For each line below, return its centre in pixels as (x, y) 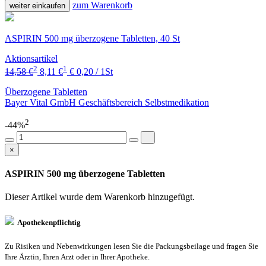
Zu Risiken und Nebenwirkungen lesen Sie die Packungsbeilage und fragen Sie (132, 246)
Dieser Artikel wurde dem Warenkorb (76, 197)
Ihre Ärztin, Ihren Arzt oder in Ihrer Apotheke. (77, 257)
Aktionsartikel (31, 58)
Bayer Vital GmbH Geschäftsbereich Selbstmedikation (107, 103)
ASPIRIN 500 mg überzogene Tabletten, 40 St (92, 38)
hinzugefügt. (171, 197)
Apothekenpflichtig (47, 223)
